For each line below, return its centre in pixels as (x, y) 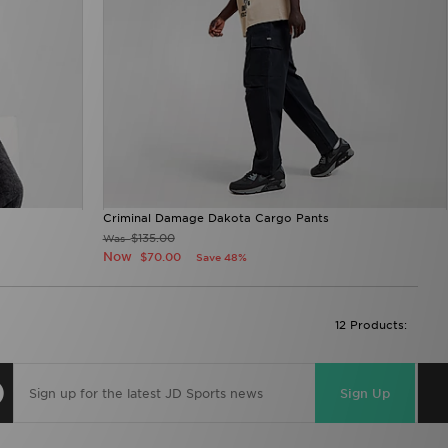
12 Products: (371, 325)
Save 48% (221, 257)
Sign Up (365, 393)
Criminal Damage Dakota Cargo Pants (215, 218)
